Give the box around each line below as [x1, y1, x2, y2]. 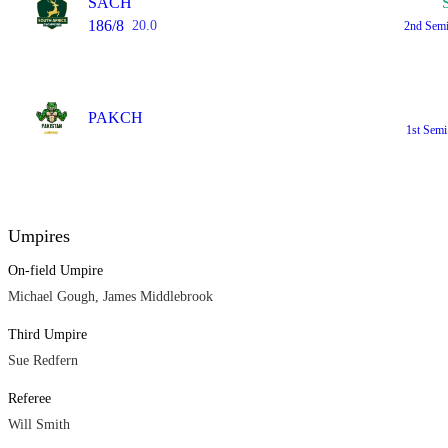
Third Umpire [8, 327, 87, 342]
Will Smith [8, 417, 70, 432]
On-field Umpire [8, 263, 103, 278]
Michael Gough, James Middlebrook [8, 289, 213, 304]
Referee [8, 391, 51, 406]
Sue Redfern [8, 353, 78, 368]
